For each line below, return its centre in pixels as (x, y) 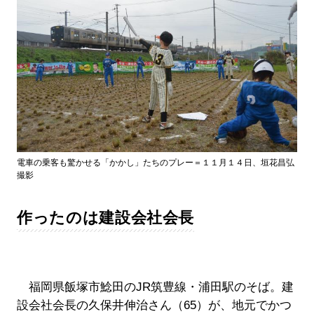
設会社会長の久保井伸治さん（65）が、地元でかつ (154, 305)
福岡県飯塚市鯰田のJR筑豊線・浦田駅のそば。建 (155, 287)
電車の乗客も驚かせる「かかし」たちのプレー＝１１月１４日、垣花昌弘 (155, 162)
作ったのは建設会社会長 (105, 217)
